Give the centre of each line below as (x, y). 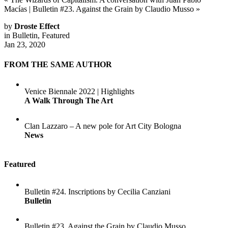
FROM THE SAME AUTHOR (58, 64)
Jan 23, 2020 (25, 44)
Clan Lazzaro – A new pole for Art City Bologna (103, 126)
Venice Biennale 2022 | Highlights (79, 92)
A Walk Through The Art (69, 101)
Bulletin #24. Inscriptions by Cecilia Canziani (97, 191)
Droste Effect (37, 26)
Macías (16, 9)
